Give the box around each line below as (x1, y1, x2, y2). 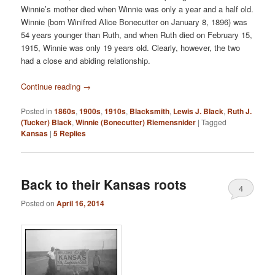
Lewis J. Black (173, 106, 224, 117)
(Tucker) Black (21, 117, 72, 128)
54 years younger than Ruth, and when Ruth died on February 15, (21, 29, 253, 41)
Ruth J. (227, 106, 252, 117)
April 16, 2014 (56, 197, 105, 209)
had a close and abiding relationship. (21, 55, 151, 67)
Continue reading (21, 80, 83, 93)
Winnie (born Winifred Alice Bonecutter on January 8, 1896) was (21, 16, 248, 28)
